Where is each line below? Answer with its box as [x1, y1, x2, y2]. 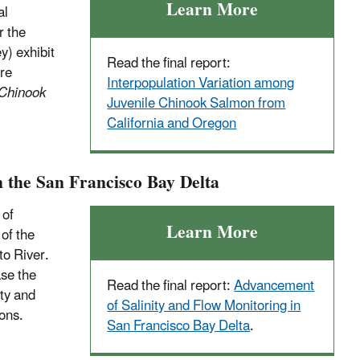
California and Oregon [107, 108, 237, 138]
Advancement [234, 271, 315, 301]
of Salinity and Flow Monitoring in [107, 291, 301, 321]
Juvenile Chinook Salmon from [107, 88, 286, 118]
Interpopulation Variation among [107, 68, 295, 98]
